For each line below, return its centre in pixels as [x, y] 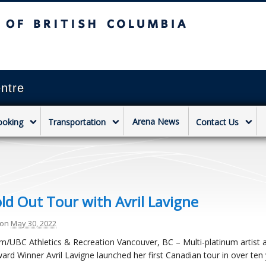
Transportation [77, 122]
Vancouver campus [105, 51]
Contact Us [217, 122]
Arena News [156, 121]
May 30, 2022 [34, 223]
